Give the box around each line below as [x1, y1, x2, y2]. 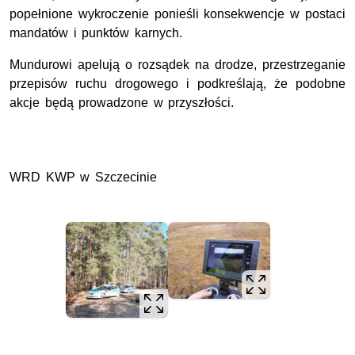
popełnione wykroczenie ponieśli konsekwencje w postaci [10, 7, 345, 21]
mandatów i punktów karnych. [10, 26, 182, 40]
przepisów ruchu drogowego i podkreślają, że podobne [10, 77, 345, 91]
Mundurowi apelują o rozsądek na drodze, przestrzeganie [10, 58, 345, 72]
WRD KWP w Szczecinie [10, 170, 157, 185]
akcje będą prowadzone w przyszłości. [10, 96, 235, 110]
